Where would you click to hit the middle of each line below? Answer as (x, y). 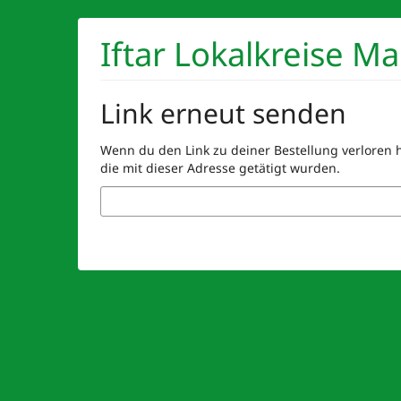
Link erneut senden (223, 114)
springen (40, 70)
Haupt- (33, 34)
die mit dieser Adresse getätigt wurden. (220, 168)
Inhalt (30, 52)
